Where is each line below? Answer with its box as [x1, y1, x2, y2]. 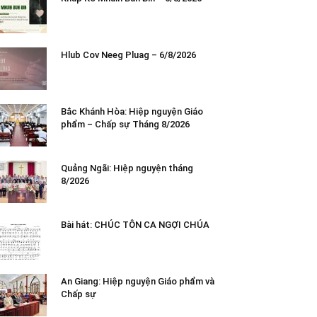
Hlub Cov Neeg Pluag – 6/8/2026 [61, 49, 196, 60]
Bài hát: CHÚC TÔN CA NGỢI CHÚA [61, 219, 209, 230]
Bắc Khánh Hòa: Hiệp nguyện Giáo [61, 105, 203, 117]
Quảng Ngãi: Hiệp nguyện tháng [61, 162, 193, 173]
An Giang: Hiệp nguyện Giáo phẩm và [61, 275, 214, 287]
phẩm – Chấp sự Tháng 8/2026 [61, 118, 190, 129]
